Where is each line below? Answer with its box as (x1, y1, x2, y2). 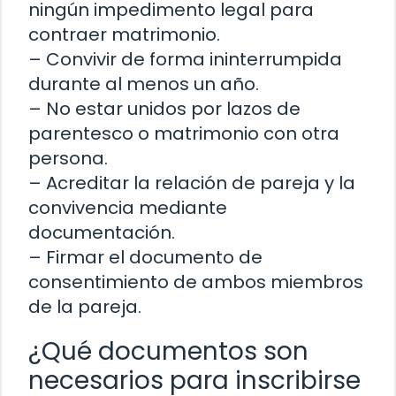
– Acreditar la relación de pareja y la (28, 170, 355, 195)
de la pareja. (28, 293, 141, 319)
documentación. (28, 219, 175, 245)
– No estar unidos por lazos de (28, 95, 301, 121)
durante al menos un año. (28, 71, 259, 96)
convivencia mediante (28, 194, 227, 220)
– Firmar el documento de (28, 244, 263, 270)
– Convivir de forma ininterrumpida (28, 46, 342, 72)
